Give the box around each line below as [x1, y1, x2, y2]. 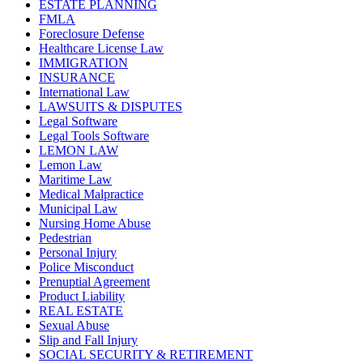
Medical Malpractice [39, 187, 143, 202]
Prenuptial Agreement [39, 275, 150, 289]
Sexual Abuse [39, 318, 109, 333]
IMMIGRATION [39, 56, 128, 70]
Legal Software [39, 114, 117, 129]
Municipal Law [39, 202, 117, 216]
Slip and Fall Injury [39, 333, 138, 348]
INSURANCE [39, 70, 115, 85]
